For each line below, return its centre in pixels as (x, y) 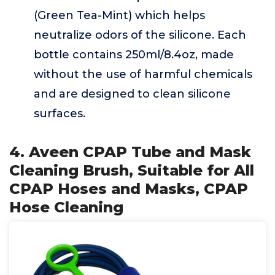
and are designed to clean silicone (132, 94)
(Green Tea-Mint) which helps (119, 15)
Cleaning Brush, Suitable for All (132, 170)
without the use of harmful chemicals (143, 74)
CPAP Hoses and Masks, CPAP (129, 189)
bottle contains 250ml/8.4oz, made (134, 55)
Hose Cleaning (66, 207)
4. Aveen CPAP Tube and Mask (130, 152)
